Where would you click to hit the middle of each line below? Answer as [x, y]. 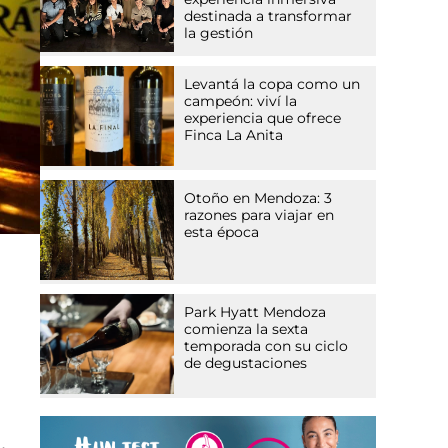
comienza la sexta [246, 329]
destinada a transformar [268, 16]
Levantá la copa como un [272, 84]
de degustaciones [246, 363]
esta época [222, 232]
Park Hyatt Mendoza [255, 312]
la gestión [219, 33]
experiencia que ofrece [263, 118]
